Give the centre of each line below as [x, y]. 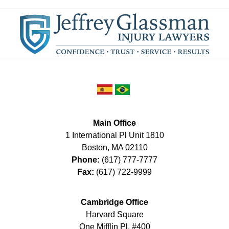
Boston [94, 147]
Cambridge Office [114, 202]
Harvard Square [114, 214]
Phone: [87, 159]
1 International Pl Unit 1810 [114, 135]
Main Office [114, 123]
